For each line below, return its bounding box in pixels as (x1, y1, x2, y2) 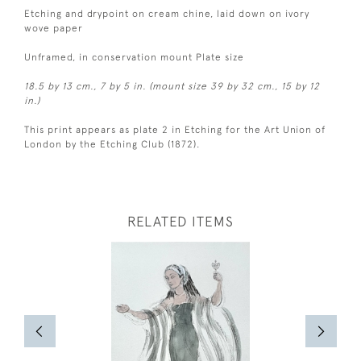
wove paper (24, 22, 83, 34)
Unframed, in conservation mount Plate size (24, 51, 244, 63)
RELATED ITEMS (127, 213, 234, 230)
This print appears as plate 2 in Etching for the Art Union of (24, 123, 326, 135)
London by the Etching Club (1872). (24, 138, 200, 150)
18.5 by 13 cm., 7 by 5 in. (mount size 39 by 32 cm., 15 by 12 (24, 80, 320, 92)
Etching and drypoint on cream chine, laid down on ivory (24, 7, 309, 19)
